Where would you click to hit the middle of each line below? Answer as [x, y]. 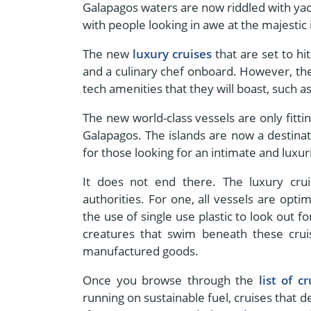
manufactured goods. [142, 251]
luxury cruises [173, 54]
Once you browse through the [168, 280]
